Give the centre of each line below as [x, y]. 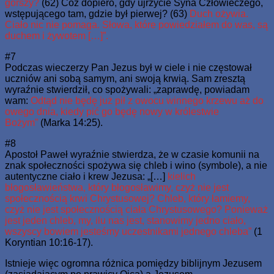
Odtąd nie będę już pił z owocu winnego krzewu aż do [147, 100]
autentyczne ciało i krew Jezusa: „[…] [86, 176]
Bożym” [21, 122]
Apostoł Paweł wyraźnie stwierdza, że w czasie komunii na [132, 154]
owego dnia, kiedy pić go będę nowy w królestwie [112, 111]
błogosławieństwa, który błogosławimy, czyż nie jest [117, 187]
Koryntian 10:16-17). [49, 242]
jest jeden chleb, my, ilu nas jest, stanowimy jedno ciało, [125, 220]
